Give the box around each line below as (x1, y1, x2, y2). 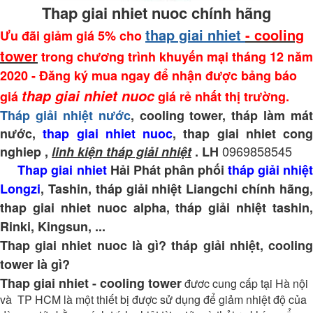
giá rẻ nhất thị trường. (154, 87, 293, 105)
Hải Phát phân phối (110, 161, 228, 179)
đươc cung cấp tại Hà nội (184, 275, 308, 291)
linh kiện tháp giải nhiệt (52, 143, 191, 161)
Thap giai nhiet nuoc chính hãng (42, 1, 271, 24)
